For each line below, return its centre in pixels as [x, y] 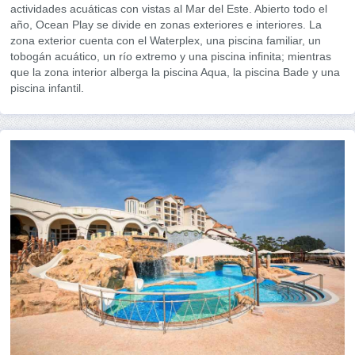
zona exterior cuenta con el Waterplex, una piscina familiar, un [166, 41]
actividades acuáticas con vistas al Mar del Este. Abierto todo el [169, 9]
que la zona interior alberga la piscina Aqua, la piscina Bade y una [175, 73]
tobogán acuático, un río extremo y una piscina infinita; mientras [171, 57]
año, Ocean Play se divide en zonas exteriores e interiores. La [166, 25]
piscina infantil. [47, 88]
